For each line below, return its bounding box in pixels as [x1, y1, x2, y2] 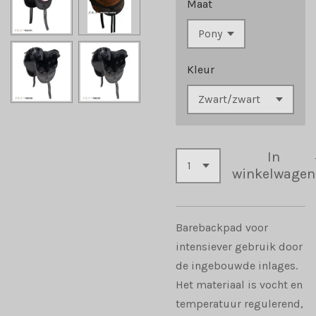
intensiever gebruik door [176, 240, 303, 254]
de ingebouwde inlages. [176, 259, 298, 273]
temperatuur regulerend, [176, 297, 303, 311]
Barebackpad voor [176, 221, 268, 235]
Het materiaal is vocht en [176, 278, 303, 292]
